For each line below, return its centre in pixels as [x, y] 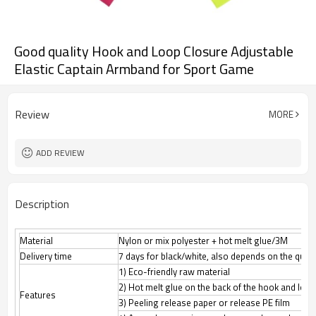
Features [38, 295]
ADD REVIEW [60, 153]
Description [42, 204]
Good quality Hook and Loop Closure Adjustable [154, 51]
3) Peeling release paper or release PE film [204, 303]
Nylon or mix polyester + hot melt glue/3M [203, 241]
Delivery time [46, 256]
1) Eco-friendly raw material [174, 272]
